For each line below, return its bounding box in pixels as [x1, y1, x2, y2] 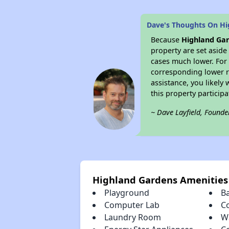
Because [151, 35, 182, 44]
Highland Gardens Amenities [92, 173, 228, 186]
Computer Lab [104, 199, 159, 211]
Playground [104, 187, 149, 198]
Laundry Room [104, 212, 161, 223]
